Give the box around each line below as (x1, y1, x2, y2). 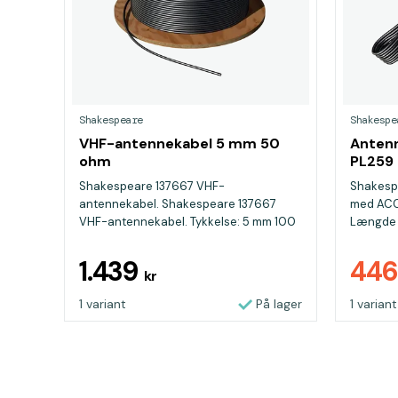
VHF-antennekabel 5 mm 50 (79, 134, 280, 153)
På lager (256, 296, 302, 312)
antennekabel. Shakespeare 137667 (79, 196, 276, 211)
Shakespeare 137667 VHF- (79, 179, 225, 194)
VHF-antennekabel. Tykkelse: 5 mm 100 (79, 214, 296, 229)
